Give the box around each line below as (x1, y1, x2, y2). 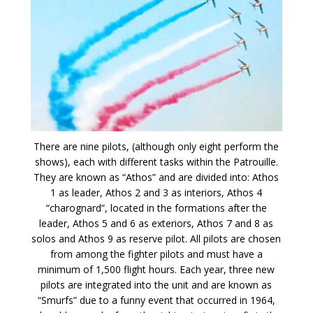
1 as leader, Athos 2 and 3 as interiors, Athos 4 (50, 185, 263, 199)
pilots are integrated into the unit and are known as (41, 277, 272, 291)
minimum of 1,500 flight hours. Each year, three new (38, 262, 275, 276)
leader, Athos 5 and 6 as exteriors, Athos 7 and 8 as (39, 216, 274, 230)
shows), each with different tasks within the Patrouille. (34, 154, 278, 168)
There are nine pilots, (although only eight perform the (34, 139, 279, 153)
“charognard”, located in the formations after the (45, 201, 267, 214)
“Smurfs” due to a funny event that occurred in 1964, (37, 293, 275, 307)
